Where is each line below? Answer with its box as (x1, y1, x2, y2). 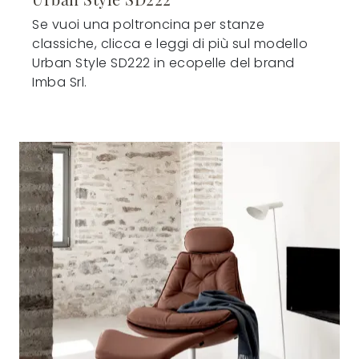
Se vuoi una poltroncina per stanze (32, 14, 265, 34)
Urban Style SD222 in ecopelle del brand (32, 53, 295, 72)
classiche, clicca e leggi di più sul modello (32, 34, 309, 53)
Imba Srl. (32, 72, 87, 91)
